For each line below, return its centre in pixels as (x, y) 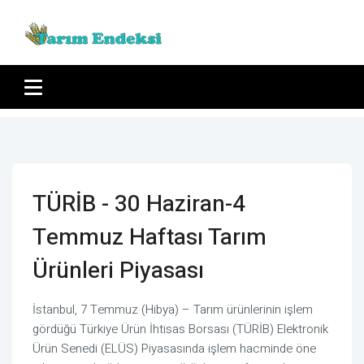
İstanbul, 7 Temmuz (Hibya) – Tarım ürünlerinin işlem (173, 310)
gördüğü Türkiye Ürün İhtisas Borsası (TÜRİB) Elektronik (180, 329)
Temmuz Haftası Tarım (149, 238)
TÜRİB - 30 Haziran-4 (139, 204)
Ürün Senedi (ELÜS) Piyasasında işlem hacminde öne (174, 349)
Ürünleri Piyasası (118, 271)
